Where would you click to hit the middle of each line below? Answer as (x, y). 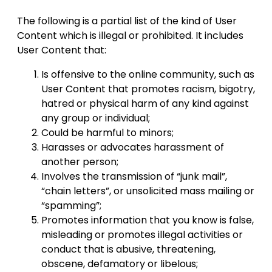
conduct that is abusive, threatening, (128, 250)
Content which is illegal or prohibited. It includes (130, 36)
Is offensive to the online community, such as (148, 75)
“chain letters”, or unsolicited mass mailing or (148, 191)
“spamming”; (71, 206)
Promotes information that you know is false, (148, 220)
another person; (80, 162)
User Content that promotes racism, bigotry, (148, 89)
